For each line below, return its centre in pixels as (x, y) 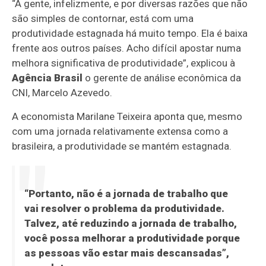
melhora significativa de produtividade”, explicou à (124, 63)
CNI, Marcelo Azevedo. (62, 93)
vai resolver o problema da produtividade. (124, 209)
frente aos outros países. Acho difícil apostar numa (127, 48)
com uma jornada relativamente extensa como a (120, 132)
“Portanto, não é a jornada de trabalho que (126, 194)
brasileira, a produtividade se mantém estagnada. (122, 146)
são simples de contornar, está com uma (103, 19)
